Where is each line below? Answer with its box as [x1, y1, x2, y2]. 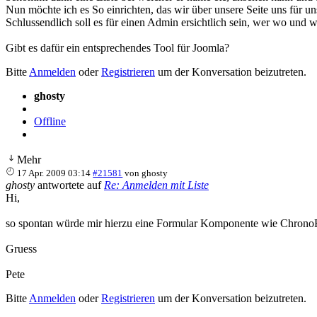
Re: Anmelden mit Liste [104, 178, 209, 191]
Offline [34, 115, 66, 127]
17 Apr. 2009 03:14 [17, 167, 91, 178]
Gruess [6, 242, 37, 255]
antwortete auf [35, 178, 104, 191]
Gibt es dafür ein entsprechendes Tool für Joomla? [6, 41, 229, 54]
